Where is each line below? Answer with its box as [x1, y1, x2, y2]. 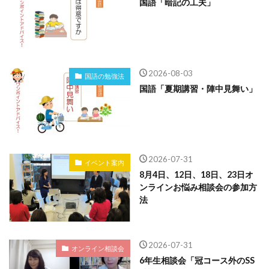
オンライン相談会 [71, 244, 124, 252]
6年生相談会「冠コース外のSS [139, 255, 255, 266]
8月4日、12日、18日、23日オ [139, 169, 253, 180]
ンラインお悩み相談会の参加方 [139, 182, 257, 193]
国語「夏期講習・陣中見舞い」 [139, 83, 257, 94]
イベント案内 [84, 158, 124, 166]
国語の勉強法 [84, 72, 124, 80]
